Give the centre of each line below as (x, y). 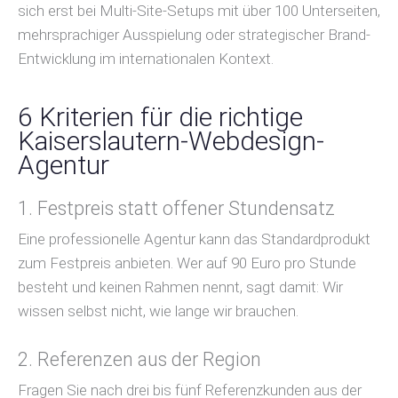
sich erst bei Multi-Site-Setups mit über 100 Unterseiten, (199, 11)
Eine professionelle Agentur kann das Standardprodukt (194, 239)
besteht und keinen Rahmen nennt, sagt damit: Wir (180, 287)
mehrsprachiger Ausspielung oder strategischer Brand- (194, 35)
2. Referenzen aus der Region (139, 360)
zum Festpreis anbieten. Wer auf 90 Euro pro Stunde (187, 263)
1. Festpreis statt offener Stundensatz (176, 209)
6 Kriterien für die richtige (160, 117)
